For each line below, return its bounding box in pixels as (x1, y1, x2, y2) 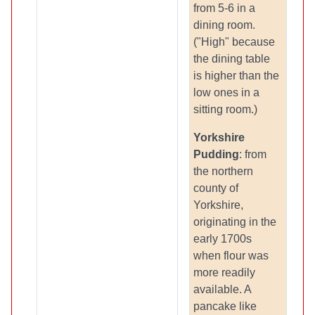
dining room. (193, 19, 255, 31)
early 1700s (193, 233, 252, 245)
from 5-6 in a (193, 2, 255, 14)
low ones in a (193, 86, 259, 98)
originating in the (193, 216, 276, 228)
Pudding (193, 148, 239, 160)
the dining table (193, 53, 270, 65)
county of (193, 182, 238, 194)
